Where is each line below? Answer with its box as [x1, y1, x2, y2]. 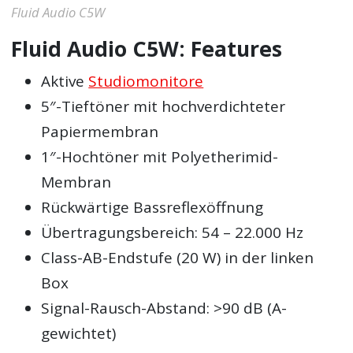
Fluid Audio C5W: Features [11, 34, 283, 63]
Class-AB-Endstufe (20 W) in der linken [41, 247, 314, 269]
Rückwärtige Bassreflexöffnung [41, 197, 264, 218]
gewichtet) [41, 323, 117, 344]
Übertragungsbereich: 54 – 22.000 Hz [41, 222, 304, 243]
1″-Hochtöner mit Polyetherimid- [41, 147, 279, 168]
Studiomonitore [88, 71, 204, 92]
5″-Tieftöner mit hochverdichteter [41, 96, 286, 117]
